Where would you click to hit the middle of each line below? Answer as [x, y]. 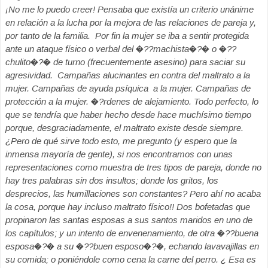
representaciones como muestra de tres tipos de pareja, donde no [133, 167]
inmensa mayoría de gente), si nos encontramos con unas [119, 154]
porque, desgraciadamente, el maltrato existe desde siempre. [124, 128]
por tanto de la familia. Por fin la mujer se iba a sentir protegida [127, 36]
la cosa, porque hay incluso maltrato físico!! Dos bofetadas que [128, 207]
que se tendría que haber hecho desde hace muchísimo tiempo [128, 115]
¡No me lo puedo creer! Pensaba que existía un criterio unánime [130, 9]
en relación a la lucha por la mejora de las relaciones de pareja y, [131, 22]
